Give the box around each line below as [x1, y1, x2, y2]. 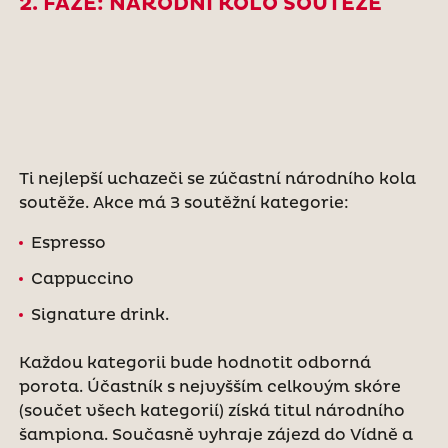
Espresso [30, 232, 106, 253]
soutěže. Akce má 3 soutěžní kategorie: [18, 192, 353, 213]
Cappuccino [30, 268, 134, 289]
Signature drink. [30, 304, 169, 325]
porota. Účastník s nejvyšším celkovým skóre [18, 376, 401, 397]
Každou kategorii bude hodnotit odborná [18, 352, 371, 373]
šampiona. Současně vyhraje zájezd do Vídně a [18, 424, 413, 445]
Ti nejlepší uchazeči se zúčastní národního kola [18, 168, 416, 189]
